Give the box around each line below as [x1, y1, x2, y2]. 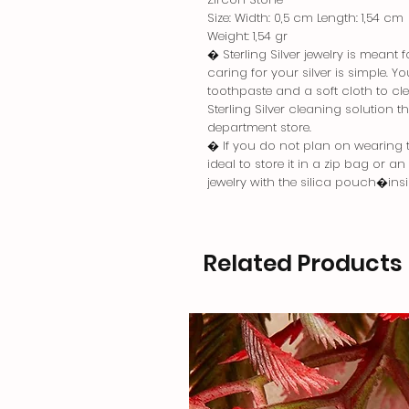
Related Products [203, 247, 403, 280]
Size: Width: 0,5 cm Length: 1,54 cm [207, 9, 404, 27]
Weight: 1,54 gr [207, 27, 288, 46]
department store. [207, 119, 311, 137]
